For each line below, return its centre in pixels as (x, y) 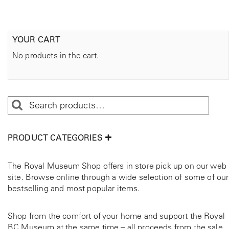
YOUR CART (37, 40)
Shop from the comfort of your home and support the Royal (116, 216)
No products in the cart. (55, 55)
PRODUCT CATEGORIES (55, 138)
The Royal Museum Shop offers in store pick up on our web (117, 166)
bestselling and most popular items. (74, 188)
